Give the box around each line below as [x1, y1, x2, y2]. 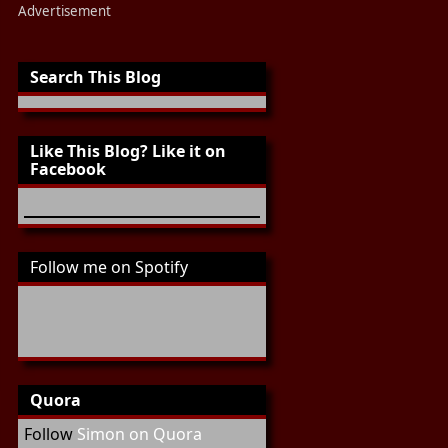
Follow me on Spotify [30, 256, 188, 278]
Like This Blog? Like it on [30, 140, 226, 162]
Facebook [30, 158, 106, 180]
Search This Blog [30, 66, 161, 88]
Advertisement [18, 2, 111, 20]
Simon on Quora [77, 423, 202, 445]
